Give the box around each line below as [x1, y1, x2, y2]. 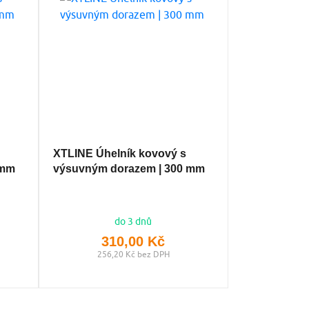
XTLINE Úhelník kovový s [52, 147, 186, 159]
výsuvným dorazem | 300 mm [52, 162, 205, 175]
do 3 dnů [114, 215, 152, 227]
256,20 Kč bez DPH [97, 248, 170, 259]
